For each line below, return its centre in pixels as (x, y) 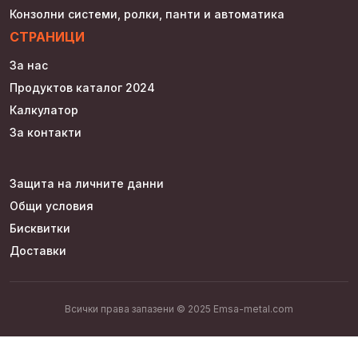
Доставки (38, 251)
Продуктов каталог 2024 (82, 88)
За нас (29, 66)
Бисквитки (40, 229)
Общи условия (52, 206)
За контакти (46, 133)
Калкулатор (44, 110)
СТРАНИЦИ (47, 37)
